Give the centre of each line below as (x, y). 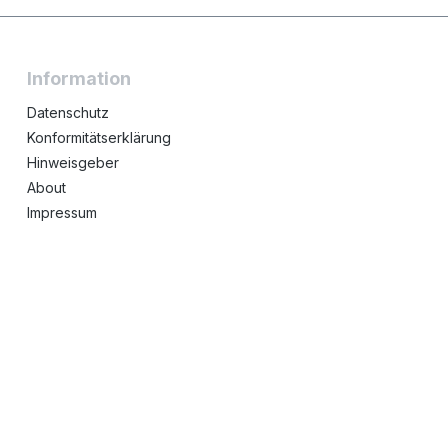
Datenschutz (67, 112)
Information (78, 78)
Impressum (61, 212)
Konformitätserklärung (98, 137)
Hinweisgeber (72, 162)
